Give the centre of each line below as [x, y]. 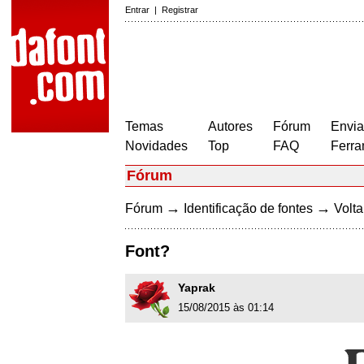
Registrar [180, 10]
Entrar [137, 10]
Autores [230, 126]
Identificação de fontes [248, 208]
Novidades [156, 146]
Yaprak [197, 288]
